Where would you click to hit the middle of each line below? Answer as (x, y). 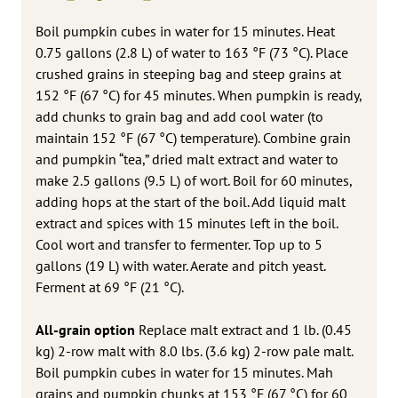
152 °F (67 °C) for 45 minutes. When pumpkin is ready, (199, 95)
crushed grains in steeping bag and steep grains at (188, 73)
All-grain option (85, 329)
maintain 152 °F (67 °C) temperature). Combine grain (193, 137)
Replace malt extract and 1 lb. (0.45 (243, 329)
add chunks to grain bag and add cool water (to (179, 116)
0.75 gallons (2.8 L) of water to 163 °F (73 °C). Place (192, 52)
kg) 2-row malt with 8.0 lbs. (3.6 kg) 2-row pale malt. (194, 350)
